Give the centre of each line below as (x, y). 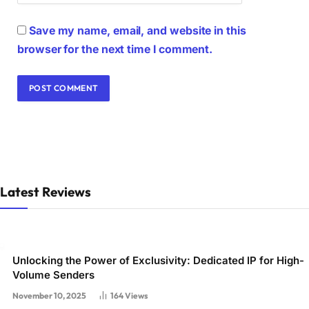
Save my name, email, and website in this (137, 30)
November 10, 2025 (49, 295)
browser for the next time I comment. (115, 49)
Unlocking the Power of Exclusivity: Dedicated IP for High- (158, 260)
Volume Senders (53, 275)
